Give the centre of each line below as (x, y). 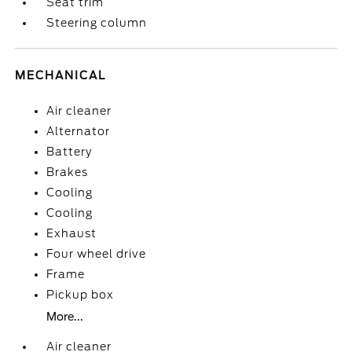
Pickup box (81, 295)
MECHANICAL (61, 75)
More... (65, 317)
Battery (70, 152)
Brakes (68, 172)
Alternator (79, 131)
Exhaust (72, 233)
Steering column (97, 23)
